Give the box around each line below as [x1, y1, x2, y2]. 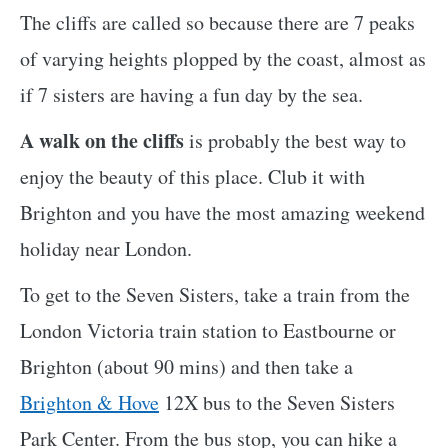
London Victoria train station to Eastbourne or [20, 316, 396, 344]
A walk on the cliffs [20, 125, 184, 155]
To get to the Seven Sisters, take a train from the [20, 280, 410, 308]
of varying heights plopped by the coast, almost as [20, 44, 426, 72]
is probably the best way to [184, 126, 406, 154]
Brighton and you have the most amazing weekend [20, 198, 425, 226]
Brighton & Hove [20, 388, 159, 416]
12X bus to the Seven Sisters [159, 388, 395, 416]
